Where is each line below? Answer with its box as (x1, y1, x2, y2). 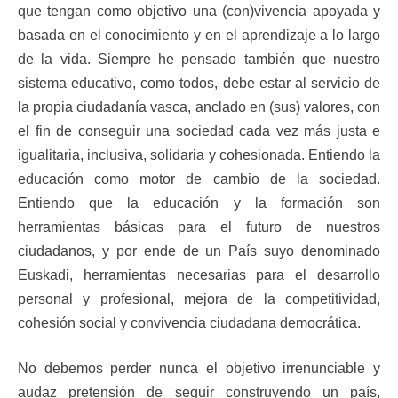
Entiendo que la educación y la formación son (18, 195, 380, 211)
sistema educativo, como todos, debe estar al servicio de (18, 76, 380, 92)
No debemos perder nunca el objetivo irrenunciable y (18, 361, 380, 377)
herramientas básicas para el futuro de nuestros (18, 219, 380, 235)
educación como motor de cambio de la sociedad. (18, 171, 380, 187)
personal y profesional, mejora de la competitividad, (18, 291, 380, 307)
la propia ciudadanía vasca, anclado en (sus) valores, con (18, 99, 380, 115)
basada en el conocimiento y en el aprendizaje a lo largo (18, 28, 380, 44)
